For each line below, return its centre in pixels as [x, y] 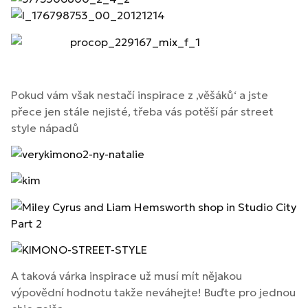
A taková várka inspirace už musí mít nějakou [126, 276]
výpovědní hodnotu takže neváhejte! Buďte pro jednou [153, 293]
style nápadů [45, 128]
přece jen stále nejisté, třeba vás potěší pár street [142, 111]
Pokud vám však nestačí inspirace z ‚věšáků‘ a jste [140, 95]
